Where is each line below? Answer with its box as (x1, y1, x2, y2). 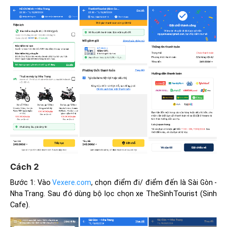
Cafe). (10, 200, 30, 210)
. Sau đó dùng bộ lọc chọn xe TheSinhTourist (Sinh (44, 189, 217, 199)
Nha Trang (10, 190, 44, 198)
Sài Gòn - (188, 178, 217, 187)
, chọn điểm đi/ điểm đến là (91, 178, 188, 187)
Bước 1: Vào (10, 178, 51, 187)
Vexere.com (52, 178, 91, 187)
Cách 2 (10, 161, 39, 172)
